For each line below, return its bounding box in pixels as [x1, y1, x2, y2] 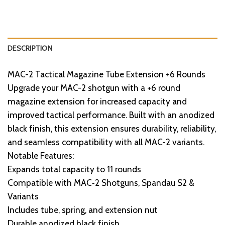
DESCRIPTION [8, 44, 53, 53]
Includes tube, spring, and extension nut [8, 204, 158, 215]
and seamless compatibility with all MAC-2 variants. [8, 137, 204, 148]
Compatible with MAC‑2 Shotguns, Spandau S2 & [8, 177, 194, 188]
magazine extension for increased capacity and [8, 96, 187, 107]
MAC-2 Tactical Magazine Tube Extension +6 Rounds [8, 69, 205, 80]
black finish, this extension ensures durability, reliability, [8, 123, 216, 134]
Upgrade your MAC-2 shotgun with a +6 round [8, 82, 180, 93]
